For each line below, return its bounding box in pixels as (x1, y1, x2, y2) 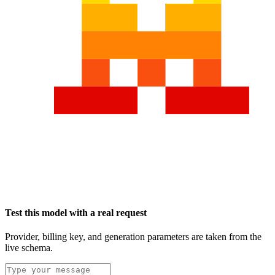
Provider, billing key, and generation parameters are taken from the (5, 231, 261, 242)
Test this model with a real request (5, 207, 147, 219)
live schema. (5, 242, 53, 254)
